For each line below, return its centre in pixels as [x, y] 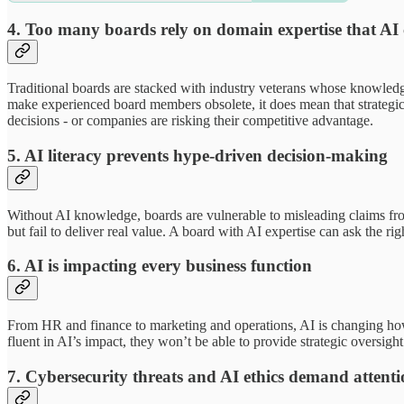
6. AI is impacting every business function [160, 266]
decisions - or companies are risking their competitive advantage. [190, 121]
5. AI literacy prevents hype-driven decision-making [197, 156]
